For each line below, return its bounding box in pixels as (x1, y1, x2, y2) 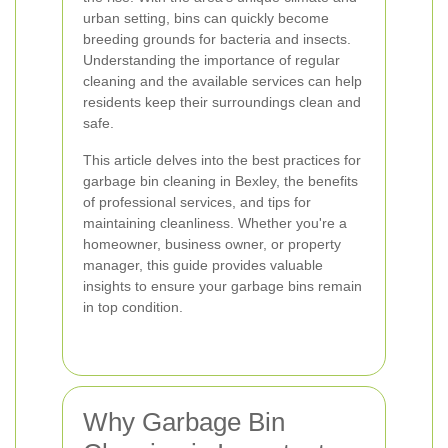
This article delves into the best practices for (83, 152, 361, 168)
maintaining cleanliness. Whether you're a (83, 215, 347, 231)
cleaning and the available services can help (83, 73, 362, 89)
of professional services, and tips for (83, 194, 311, 210)
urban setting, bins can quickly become (83, 10, 329, 26)
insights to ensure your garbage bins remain (83, 278, 362, 294)
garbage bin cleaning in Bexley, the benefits (83, 173, 358, 189)
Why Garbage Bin (83, 407, 285, 437)
